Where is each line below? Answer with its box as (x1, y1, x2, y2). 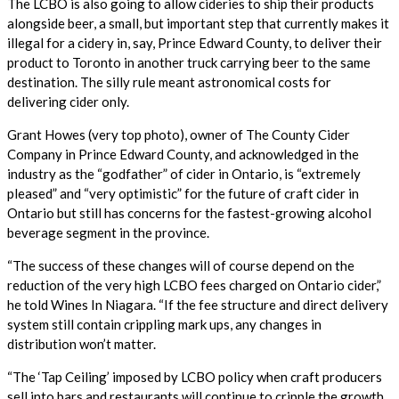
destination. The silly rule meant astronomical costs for (7, 73, 331, 90)
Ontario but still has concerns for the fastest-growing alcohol (7, 204, 371, 221)
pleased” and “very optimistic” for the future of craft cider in (7, 184, 359, 201)
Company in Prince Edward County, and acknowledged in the (7, 145, 359, 162)
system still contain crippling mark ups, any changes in (7, 315, 322, 332)
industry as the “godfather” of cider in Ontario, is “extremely (7, 165, 361, 182)
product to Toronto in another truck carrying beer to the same (7, 53, 370, 70)
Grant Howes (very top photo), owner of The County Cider (7, 126, 350, 142)
